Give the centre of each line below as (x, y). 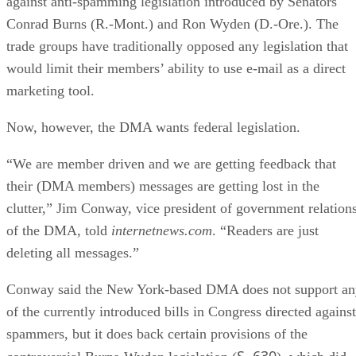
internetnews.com (162, 230)
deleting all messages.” (73, 252)
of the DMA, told (59, 230)
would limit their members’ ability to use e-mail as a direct (176, 68)
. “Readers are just (265, 230)
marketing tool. (50, 90)
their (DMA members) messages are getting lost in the (163, 186)
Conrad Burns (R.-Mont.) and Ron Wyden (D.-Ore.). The (172, 23)
